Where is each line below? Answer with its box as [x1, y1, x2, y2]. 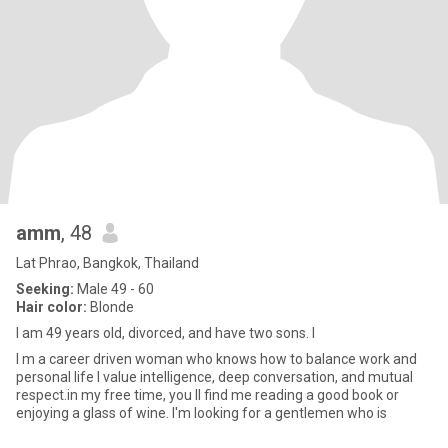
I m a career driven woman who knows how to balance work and [16, 351, 417, 367]
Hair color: [16, 299, 87, 315]
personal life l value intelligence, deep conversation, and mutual [16, 369, 413, 385]
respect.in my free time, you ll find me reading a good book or [16, 387, 399, 403]
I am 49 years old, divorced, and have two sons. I [16, 325, 315, 341]
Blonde [87, 299, 134, 315]
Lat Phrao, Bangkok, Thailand [16, 255, 199, 271]
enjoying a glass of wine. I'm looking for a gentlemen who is [16, 405, 387, 421]
